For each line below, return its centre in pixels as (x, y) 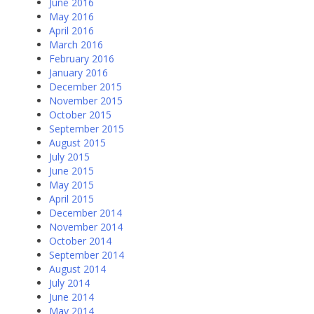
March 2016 (76, 45)
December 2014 (86, 213)
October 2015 (80, 115)
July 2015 (69, 157)
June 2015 (71, 171)
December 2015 (86, 87)
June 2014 (71, 297)
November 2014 (86, 227)
